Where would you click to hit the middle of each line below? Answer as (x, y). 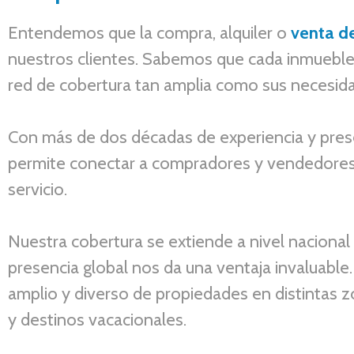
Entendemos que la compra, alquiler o (149, 33)
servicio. (38, 189)
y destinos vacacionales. (97, 320)
